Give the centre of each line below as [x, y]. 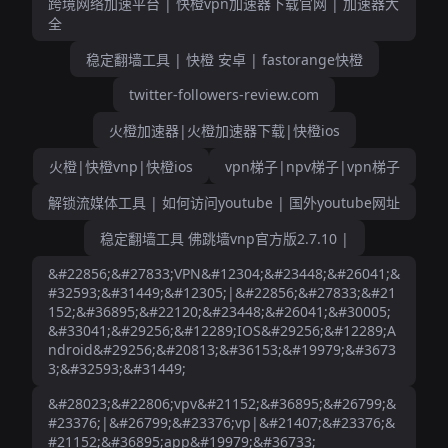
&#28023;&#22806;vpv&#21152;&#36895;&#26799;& [222, 403]
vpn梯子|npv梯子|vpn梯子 [312, 166]
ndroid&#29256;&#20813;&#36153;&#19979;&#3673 [222, 349]
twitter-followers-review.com [224, 94]
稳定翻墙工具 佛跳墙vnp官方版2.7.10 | [224, 238]
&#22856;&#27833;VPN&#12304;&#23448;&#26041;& [224, 273]
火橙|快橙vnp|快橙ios [120, 166]
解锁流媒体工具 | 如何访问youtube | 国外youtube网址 [224, 202]
